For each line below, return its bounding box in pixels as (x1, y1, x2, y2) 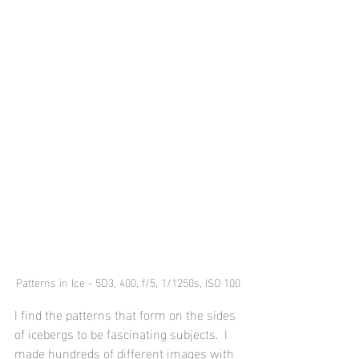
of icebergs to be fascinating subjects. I (14, 321, 231, 345)
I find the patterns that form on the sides (14, 302, 239, 326)
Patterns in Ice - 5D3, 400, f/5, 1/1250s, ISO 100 (16, 272, 240, 292)
